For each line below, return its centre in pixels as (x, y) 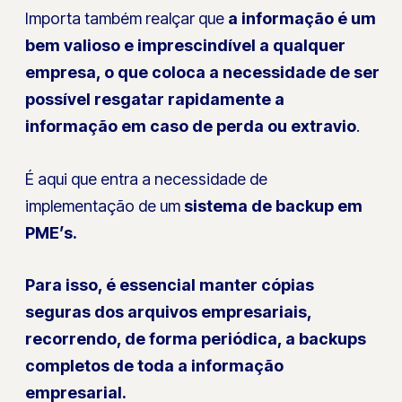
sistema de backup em (272, 205)
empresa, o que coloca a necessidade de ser (203, 72)
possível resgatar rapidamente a (155, 99)
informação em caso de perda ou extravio (191, 126)
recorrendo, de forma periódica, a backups (196, 339)
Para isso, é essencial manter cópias (170, 285)
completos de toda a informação (155, 366)
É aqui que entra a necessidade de (147, 179)
